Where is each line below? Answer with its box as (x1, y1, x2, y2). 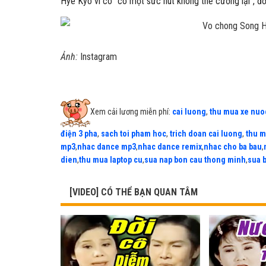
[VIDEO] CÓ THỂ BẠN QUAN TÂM (69, 186, 198, 198)
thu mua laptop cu (79, 155, 142, 164)
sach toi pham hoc (101, 129, 166, 138)
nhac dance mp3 (77, 142, 136, 151)
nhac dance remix (138, 142, 202, 151)
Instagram (80, 51, 117, 62)
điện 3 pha (61, 129, 97, 138)
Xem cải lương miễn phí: (90, 106, 172, 116)
